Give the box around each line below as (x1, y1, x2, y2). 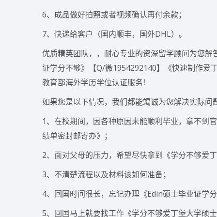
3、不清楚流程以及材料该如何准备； (42, 169, 170, 180)
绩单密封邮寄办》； (42, 130, 112, 141)
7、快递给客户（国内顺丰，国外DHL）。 (42, 29, 186, 39)
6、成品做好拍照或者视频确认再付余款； (42, 9, 186, 20)
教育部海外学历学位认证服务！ (42, 77, 151, 88)
